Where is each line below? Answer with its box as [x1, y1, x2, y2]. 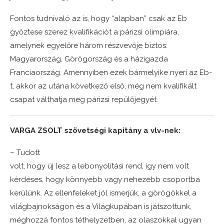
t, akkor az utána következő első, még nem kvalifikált [10, 81, 196, 90]
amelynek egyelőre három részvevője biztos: [10, 40, 167, 50]
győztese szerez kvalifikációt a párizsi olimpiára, [10, 27, 179, 36]
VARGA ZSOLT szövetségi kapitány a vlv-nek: [10, 125, 180, 135]
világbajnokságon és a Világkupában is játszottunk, [10, 201, 191, 211]
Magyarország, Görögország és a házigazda [10, 54, 168, 63]
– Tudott [10, 147, 40, 157]
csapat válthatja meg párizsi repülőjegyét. [10, 94, 158, 104]
